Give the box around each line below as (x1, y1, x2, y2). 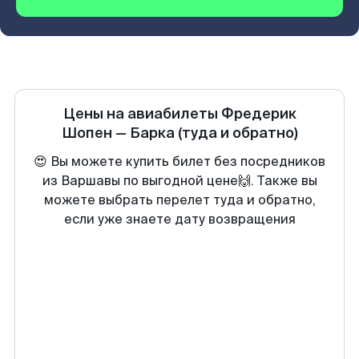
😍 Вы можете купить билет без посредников (34, 153, 325, 170)
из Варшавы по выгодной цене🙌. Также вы (42, 172, 317, 189)
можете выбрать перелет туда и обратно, (43, 192, 316, 208)
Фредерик (220, 104, 296, 123)
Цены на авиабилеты (63, 104, 221, 123)
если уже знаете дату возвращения (63, 211, 296, 228)
